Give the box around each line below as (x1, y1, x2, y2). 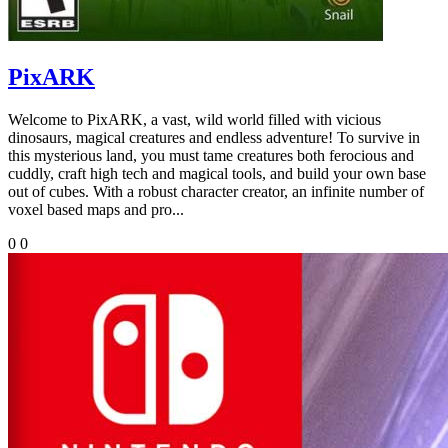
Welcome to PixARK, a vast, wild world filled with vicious (8, 111, 381, 129)
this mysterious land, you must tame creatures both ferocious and (8, 147, 414, 165)
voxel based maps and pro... (8, 201, 184, 219)
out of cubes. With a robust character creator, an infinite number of (8, 183, 424, 201)
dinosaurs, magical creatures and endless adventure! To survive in (8, 129, 420, 147)
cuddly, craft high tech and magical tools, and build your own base (8, 165, 426, 183)
